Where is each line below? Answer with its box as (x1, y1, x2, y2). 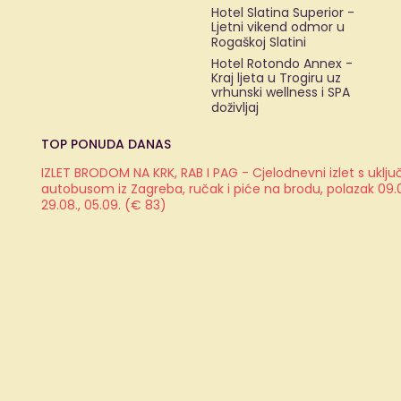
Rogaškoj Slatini (211, 33, 306, 51)
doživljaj (211, 98, 259, 116)
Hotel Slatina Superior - (211, 4, 354, 21)
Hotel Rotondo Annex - (211, 55, 353, 73)
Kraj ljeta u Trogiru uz (211, 69, 341, 87)
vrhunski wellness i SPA (211, 83, 350, 101)
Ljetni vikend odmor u (211, 18, 345, 36)
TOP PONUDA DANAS (41, 135, 171, 153)
